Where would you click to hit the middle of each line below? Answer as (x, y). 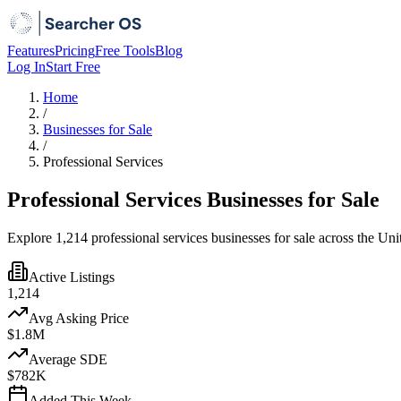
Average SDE (68, 359)
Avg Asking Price (79, 318)
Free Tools (125, 51)
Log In (26, 67)
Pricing (75, 51)
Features (31, 51)
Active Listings (72, 277)
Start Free (73, 67)
